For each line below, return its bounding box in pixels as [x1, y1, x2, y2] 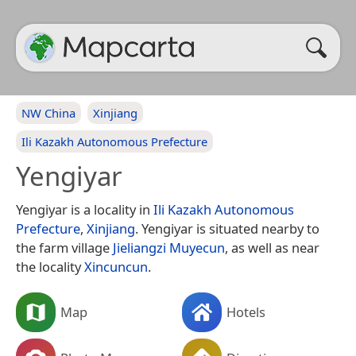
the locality [16, 257, 84, 276]
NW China [21, 105, 75, 121]
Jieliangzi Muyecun [113, 238, 225, 257]
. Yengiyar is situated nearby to [135, 219, 319, 238]
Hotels [226, 302, 265, 321]
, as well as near [225, 238, 319, 257]
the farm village [16, 238, 113, 257]
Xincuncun [84, 257, 148, 276]
